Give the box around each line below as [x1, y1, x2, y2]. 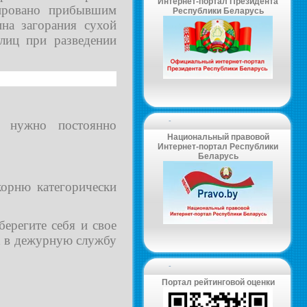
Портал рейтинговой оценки [161, 278, 275, 287]
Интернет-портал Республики [158, 142, 278, 151]
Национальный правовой [167, 132, 269, 142]
